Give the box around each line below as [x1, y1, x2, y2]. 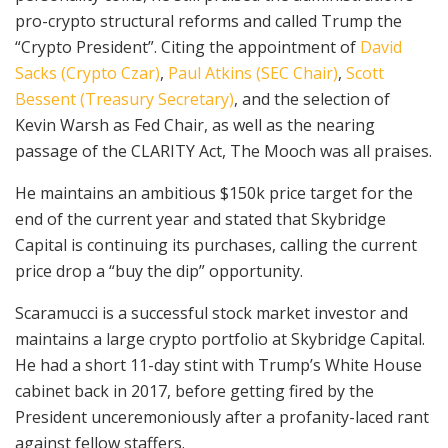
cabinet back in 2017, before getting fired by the [15, 379, 374, 402]
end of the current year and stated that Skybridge [15, 207, 386, 230]
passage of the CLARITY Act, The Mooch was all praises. [15, 139, 432, 162]
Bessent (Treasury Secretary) [15, 87, 234, 110]
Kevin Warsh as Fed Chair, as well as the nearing [15, 113, 375, 136]
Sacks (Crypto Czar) [15, 61, 160, 84]
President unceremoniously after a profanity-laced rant [15, 405, 429, 428]
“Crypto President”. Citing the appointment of [15, 35, 360, 58]
